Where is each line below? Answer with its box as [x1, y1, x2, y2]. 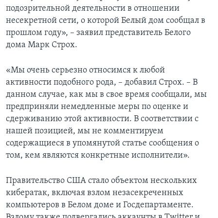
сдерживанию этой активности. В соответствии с [6, 114, 199, 124]
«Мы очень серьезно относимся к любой [6, 66, 165, 75]
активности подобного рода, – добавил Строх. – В [6, 78, 198, 88]
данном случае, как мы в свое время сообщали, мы [6, 90, 207, 100]
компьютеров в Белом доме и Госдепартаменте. [6, 200, 194, 210]
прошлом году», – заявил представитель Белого [6, 28, 191, 38]
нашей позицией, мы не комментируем [6, 127, 163, 136]
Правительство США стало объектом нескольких [6, 176, 197, 186]
